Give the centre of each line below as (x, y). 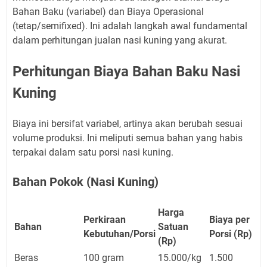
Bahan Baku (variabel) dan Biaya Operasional (108, 11)
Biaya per (229, 219)
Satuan (173, 226)
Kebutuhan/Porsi (119, 234)
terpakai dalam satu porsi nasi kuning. (93, 152)
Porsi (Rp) (231, 234)
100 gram (104, 257)
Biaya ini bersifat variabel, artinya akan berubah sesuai (128, 123)
